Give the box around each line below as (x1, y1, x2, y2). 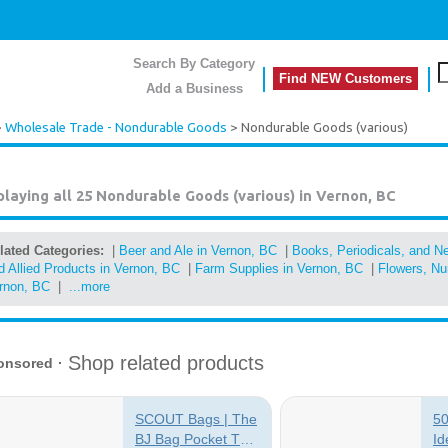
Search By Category (133, 56, 255, 71)
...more (69, 279, 110, 294)
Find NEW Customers (279, 71, 412, 86)
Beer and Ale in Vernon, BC (119, 243, 277, 258)
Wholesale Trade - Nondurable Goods (5, 120, 227, 135)
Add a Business (145, 81, 243, 96)
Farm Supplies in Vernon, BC (195, 261, 363, 276)
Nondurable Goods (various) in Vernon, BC (96, 187, 396, 204)
